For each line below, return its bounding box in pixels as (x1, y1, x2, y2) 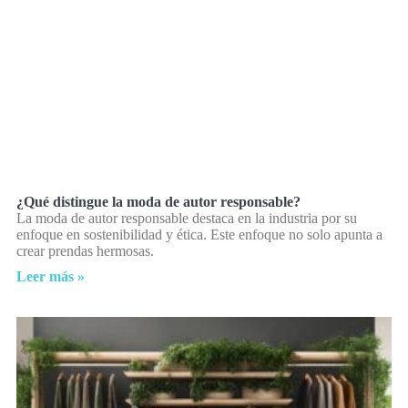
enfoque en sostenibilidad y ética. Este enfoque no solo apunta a (16, 227, 382, 243)
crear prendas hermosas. (16, 243, 154, 260)
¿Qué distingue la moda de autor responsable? (16, 194, 301, 210)
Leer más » (16, 269, 85, 285)
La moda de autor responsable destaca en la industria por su (16, 210, 357, 227)
